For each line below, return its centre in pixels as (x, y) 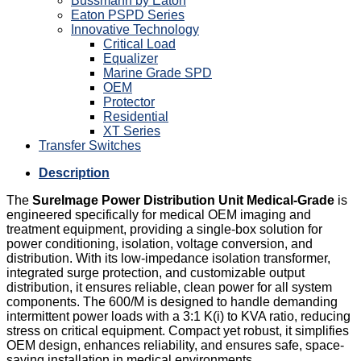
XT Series (132, 131)
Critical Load (139, 44)
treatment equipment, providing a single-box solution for (164, 229)
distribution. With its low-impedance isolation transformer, (168, 258)
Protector (129, 102)
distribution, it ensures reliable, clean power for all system (169, 287)
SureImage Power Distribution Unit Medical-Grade (183, 200)
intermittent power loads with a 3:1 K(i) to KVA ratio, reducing (178, 316)
